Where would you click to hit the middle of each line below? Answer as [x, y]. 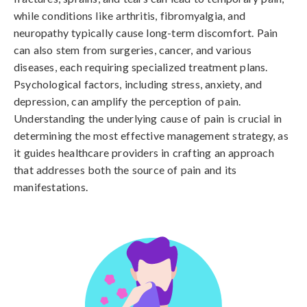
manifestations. [51, 187]
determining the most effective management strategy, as [151, 135]
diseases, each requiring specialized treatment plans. [141, 67]
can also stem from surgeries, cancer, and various [133, 50]
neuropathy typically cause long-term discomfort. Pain [146, 33]
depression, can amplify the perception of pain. [127, 101]
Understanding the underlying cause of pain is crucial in [148, 118]
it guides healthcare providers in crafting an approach [144, 152]
